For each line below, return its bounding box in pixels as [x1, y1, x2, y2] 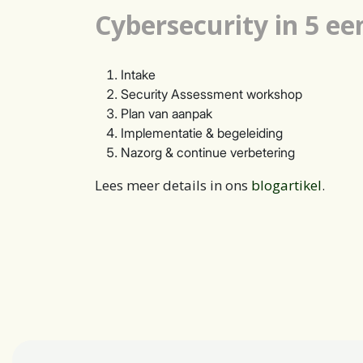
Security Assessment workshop [121, 86, 302, 102]
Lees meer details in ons [95, 176, 251, 194]
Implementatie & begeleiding [121, 125, 283, 141]
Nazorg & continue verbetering [121, 144, 295, 160]
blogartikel [251, 176, 322, 194]
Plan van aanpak [121, 105, 212, 122]
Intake [121, 66, 156, 83]
